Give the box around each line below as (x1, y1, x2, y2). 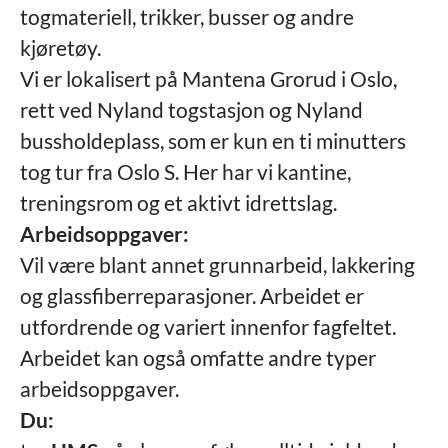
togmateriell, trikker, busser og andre (20, 4, 354, 29)
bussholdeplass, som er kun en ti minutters (20, 128, 406, 153)
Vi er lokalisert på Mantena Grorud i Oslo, (20, 66, 397, 91)
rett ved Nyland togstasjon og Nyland (20, 97, 363, 122)
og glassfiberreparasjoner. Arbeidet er (20, 283, 364, 308)
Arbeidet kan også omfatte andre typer (20, 345, 376, 370)
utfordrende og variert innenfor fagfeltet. (20, 314, 396, 339)
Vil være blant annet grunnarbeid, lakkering (20, 252, 415, 277)
